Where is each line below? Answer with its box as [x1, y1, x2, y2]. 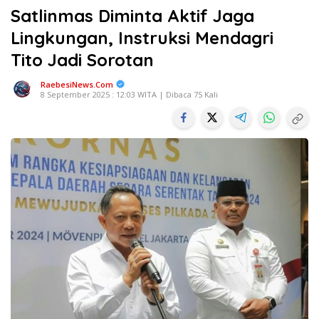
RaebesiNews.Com [41, 79, 113, 90]
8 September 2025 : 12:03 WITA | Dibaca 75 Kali [41, 89, 218, 100]
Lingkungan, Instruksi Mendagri [11, 27, 273, 48]
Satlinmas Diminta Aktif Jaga [11, 5, 254, 26]
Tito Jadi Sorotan [11, 49, 154, 70]
